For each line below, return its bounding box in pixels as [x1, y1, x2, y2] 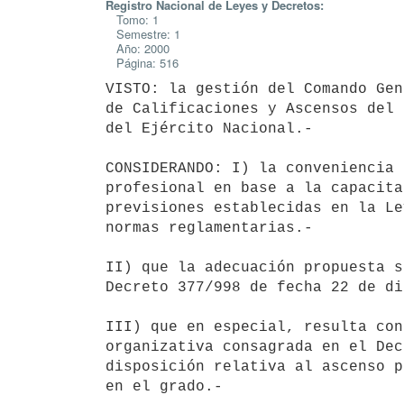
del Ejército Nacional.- [106, 120, 313, 137]
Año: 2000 [106, 40, 170, 57]
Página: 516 [106, 54, 179, 71]
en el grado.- [106, 378, 223, 395]
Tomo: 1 [106, 11, 159, 28]
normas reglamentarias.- [106, 219, 313, 236]
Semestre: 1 [106, 25, 180, 42]
